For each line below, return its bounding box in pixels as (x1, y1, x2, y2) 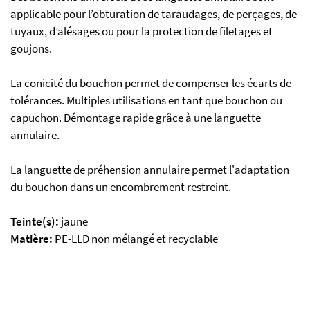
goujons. (10, 41, 52, 56)
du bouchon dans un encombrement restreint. (10, 179, 231, 194)
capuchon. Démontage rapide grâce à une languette (10, 110, 261, 125)
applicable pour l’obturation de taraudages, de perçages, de (10, 6, 297, 21)
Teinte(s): (10, 214, 59, 229)
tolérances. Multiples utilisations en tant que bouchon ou (10, 93, 282, 108)
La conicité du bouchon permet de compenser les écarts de (10, 75, 291, 91)
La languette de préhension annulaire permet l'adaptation (10, 162, 289, 177)
